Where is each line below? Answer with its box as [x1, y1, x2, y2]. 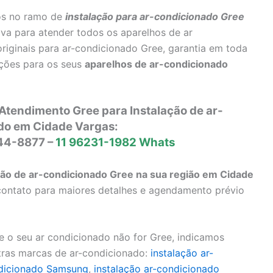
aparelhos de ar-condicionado [85, 57, 228, 70]
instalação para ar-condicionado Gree [65, 10, 244, 23]
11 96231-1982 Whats [55, 135, 175, 150]
